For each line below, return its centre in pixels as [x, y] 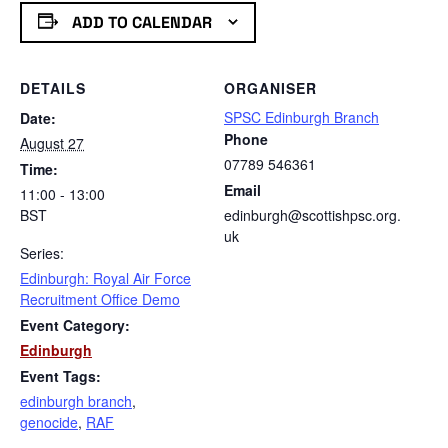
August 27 [52, 143]
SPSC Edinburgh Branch [301, 117]
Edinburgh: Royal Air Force [105, 278]
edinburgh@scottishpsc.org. [312, 215]
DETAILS [53, 88]
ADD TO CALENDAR [141, 22]
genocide [49, 422]
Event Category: [75, 325]
